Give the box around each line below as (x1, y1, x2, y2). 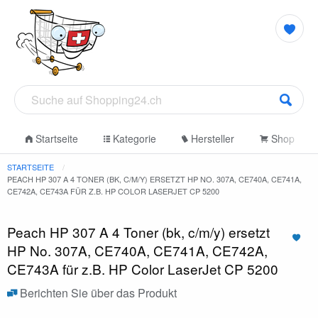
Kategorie (110, 131, 156, 146)
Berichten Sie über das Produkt (17, 285, 177, 301)
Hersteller (188, 131, 234, 146)
